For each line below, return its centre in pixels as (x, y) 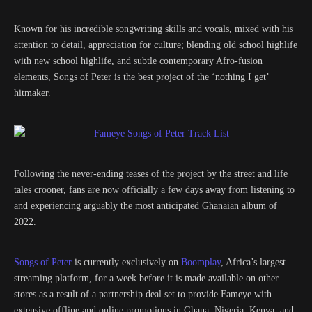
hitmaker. (32, 93)
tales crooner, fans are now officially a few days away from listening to (154, 190)
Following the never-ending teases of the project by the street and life (151, 174)
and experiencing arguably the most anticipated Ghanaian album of (146, 206)
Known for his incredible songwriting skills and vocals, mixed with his (154, 29)
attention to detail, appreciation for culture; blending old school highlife (156, 45)
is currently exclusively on (126, 262)
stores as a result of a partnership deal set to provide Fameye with (143, 294)
